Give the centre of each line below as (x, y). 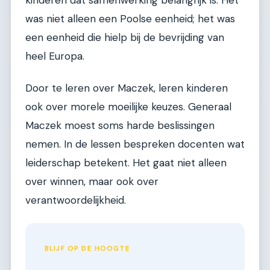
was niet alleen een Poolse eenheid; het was (130, 18)
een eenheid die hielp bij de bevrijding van (125, 37)
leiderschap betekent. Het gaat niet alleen (126, 162)
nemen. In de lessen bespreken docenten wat (135, 144)
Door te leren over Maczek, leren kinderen (127, 88)
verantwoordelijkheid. (76, 200)
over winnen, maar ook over (92, 181)
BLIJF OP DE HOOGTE (87, 249)
